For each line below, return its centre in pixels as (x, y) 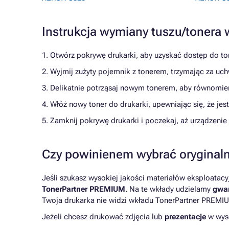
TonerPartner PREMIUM (84, 189)
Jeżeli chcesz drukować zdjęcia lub (103, 217)
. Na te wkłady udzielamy (169, 189)
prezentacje (185, 217)
